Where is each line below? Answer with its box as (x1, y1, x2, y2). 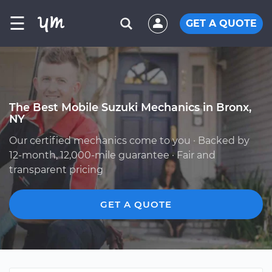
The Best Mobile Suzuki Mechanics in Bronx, (9, 101, 251, 114)
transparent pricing (9, 164, 103, 175)
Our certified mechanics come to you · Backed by (9, 135, 250, 146)
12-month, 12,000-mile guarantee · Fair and (9, 149, 216, 161)
